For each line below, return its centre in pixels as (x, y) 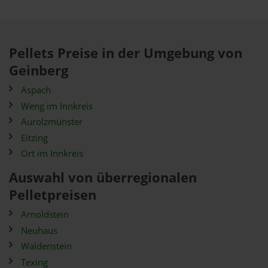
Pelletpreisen (53, 195)
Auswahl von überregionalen (103, 177)
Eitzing (34, 138)
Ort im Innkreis (52, 153)
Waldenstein (46, 246)
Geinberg (39, 70)
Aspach (36, 90)
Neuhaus (39, 230)
